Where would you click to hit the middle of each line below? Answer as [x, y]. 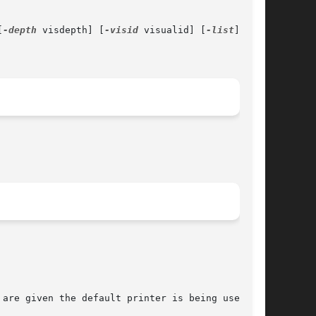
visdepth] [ [71, 30]
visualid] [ [172, 30]
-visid [121, 30]
